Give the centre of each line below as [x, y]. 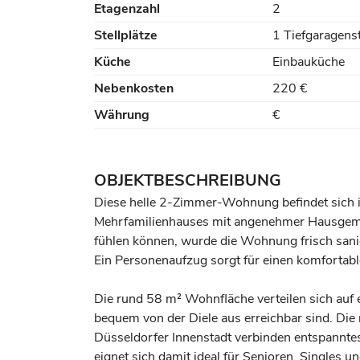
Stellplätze [126, 35]
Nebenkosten [134, 88]
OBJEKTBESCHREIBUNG [188, 180]
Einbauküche [309, 62]
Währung [122, 115]
